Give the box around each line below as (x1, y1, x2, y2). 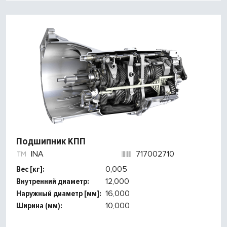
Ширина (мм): (16, 201, 62, 211)
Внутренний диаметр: (16, 176, 89, 187)
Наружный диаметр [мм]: (16, 188, 101, 199)
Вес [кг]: (16, 164, 45, 175)
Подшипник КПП (16, 135, 86, 148)
